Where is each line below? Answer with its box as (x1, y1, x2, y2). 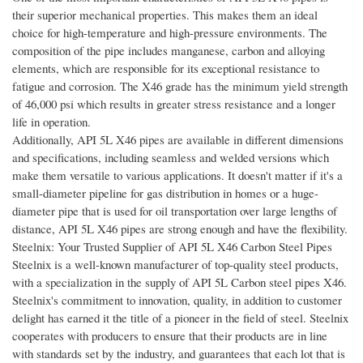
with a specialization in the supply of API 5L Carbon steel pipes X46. (12, 274, 347, 291)
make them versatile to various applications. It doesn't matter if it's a (12, 167, 343, 184)
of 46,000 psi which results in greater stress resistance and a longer (12, 96, 335, 113)
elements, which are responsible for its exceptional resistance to (12, 60, 319, 77)
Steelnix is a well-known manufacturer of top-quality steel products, (12, 256, 339, 273)
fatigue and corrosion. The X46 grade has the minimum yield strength (12, 78, 348, 95)
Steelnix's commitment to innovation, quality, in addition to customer (12, 292, 342, 309)
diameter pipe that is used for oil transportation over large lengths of (12, 203, 337, 220)
